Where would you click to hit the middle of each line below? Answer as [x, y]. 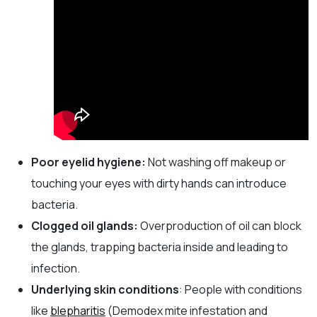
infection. [57, 268]
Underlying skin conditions [105, 289]
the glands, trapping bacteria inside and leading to [160, 247]
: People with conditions [241, 289]
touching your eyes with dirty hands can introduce [159, 183]
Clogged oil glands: [85, 225]
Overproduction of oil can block [220, 225]
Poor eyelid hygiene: [88, 162]
